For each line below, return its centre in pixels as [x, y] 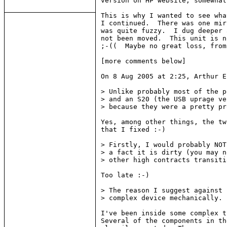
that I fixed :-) [133, 130]
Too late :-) [125, 175]
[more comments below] [143, 61]
